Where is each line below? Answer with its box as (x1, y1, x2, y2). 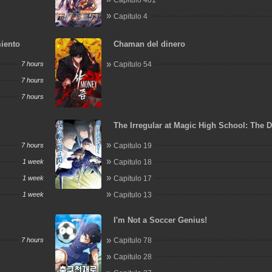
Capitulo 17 (114, 174, 152, 183)
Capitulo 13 (114, 190, 152, 199)
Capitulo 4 (114, 12, 148, 21)
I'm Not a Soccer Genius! (114, 216, 208, 225)
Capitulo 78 (114, 236, 152, 245)
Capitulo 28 (114, 253, 152, 261)
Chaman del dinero (114, 39, 186, 49)
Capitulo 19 (114, 141, 152, 150)
